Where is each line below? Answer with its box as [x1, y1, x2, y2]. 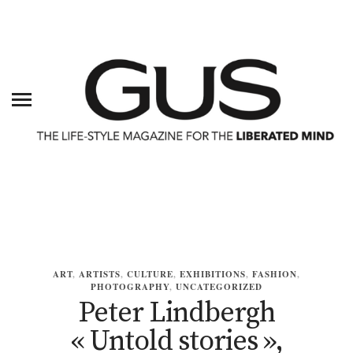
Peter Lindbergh [78, 295, 275, 332]
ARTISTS [79, 268, 121, 281]
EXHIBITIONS [180, 268, 246, 281]
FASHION [252, 268, 297, 281]
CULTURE [127, 268, 173, 281]
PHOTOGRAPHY [91, 281, 169, 294]
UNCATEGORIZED [176, 281, 262, 294]
